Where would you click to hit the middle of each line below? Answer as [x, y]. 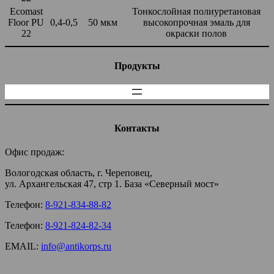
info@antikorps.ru [76, 246]
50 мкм [102, 23]
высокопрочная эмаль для [196, 23]
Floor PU [26, 23]
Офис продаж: [35, 152]
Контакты [137, 128]
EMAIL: [23, 246]
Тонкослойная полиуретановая [196, 12]
